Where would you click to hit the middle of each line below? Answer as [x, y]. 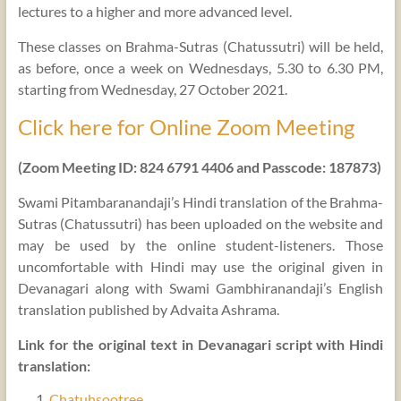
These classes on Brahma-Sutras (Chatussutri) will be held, [200, 46]
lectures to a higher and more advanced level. [154, 11]
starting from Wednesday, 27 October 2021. [152, 89]
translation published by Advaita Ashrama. [148, 309]
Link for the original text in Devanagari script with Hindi [200, 344]
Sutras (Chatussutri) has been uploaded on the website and [200, 223]
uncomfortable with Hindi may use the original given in [200, 266]
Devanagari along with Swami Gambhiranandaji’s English [200, 287]
